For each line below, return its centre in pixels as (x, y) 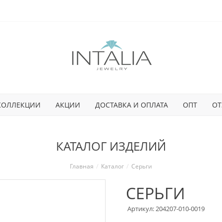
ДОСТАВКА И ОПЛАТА (131, 105)
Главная (82, 166)
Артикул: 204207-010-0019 (166, 209)
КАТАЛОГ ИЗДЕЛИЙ (111, 146)
